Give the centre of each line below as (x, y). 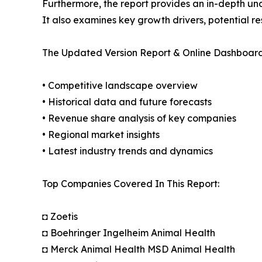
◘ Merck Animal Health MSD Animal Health (139, 249)
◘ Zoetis (60, 217)
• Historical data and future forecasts (127, 102)
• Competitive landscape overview (120, 86)
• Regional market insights (101, 135)
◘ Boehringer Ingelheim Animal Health (129, 233)
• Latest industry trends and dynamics (127, 151)
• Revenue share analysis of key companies (139, 118)
